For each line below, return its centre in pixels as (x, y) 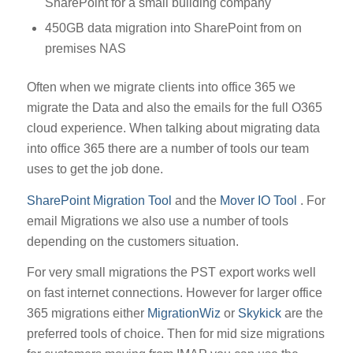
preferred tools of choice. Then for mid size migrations (175, 334)
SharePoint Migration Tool (99, 200)
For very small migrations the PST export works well (171, 273)
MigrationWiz (184, 314)
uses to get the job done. (95, 169)
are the (302, 314)
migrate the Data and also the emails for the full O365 (174, 108)
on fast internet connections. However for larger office (174, 293)
